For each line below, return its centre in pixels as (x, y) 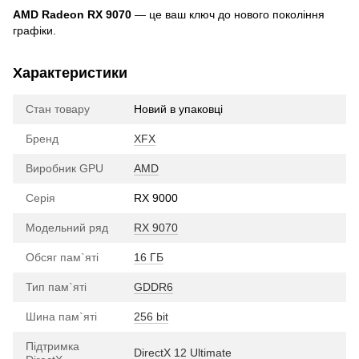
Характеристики (70, 73)
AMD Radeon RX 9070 (72, 14)
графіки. (34, 30)
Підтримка (52, 346)
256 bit (151, 316)
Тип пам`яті (56, 286)
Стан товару (58, 109)
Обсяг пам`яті (62, 257)
